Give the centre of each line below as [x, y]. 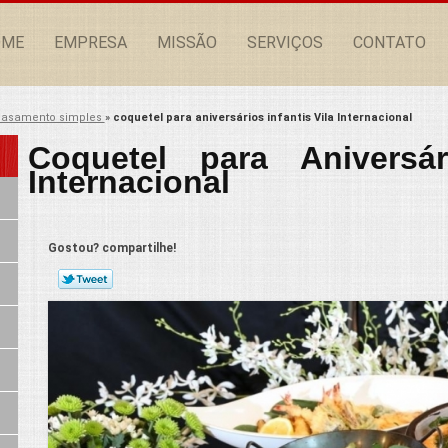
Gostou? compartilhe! [111, 248]
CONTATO [389, 42]
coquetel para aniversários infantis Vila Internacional [262, 117]
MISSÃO [187, 42]
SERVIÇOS [285, 42]
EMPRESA [90, 42]
